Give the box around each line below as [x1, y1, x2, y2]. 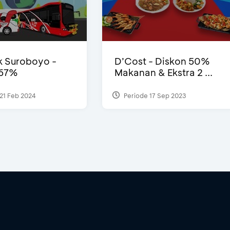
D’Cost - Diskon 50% [114, 55, 210, 68]
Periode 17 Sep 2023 [122, 91, 186, 100]
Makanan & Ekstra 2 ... [114, 66, 213, 79]
